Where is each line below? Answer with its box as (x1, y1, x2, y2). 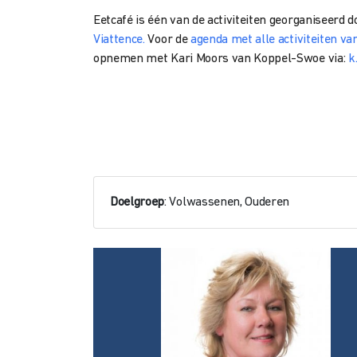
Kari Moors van (171, 53, 254, 65)
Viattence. (93, 33, 145, 46)
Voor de (144, 33, 190, 46)
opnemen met (93, 53, 171, 65)
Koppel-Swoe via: (253, 53, 348, 65)
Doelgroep (110, 196, 165, 209)
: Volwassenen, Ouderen (164, 196, 290, 209)
